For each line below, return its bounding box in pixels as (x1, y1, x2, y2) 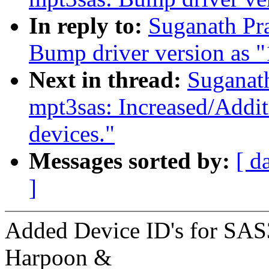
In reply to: (29, 13, 148, 39)
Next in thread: (29, 67, 187, 93)
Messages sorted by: (29, 148, 236, 174)
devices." (29, 121, 115, 147)
